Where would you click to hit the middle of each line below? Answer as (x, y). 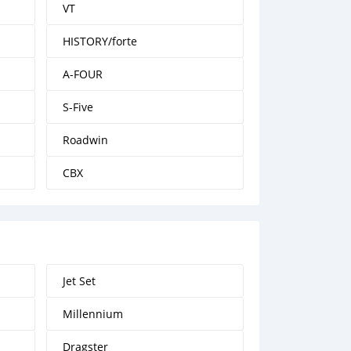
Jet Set (79, 281)
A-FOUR (82, 74)
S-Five (78, 107)
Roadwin (85, 140)
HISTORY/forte (100, 41)
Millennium (92, 314)
